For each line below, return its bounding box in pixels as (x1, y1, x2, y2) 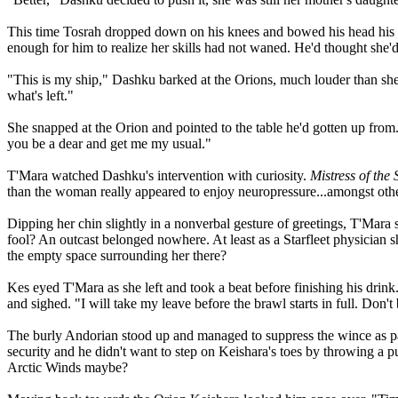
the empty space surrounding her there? (7, 248, 227, 264)
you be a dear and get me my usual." (7, 136, 211, 152)
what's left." (7, 88, 74, 104)
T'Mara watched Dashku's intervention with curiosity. (7, 168, 310, 184)
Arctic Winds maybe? (7, 360, 128, 376)
